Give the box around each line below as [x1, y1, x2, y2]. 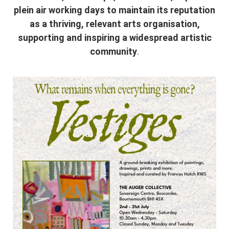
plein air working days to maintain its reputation [14, 5, 215, 15]
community [90, 46, 137, 57]
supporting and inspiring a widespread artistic [17, 32, 212, 43]
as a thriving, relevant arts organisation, [29, 18, 200, 29]
